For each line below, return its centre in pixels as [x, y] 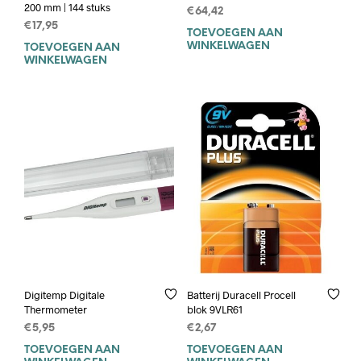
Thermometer [56, 309]
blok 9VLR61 [214, 309]
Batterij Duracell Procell [241, 295]
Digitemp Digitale [64, 295]
